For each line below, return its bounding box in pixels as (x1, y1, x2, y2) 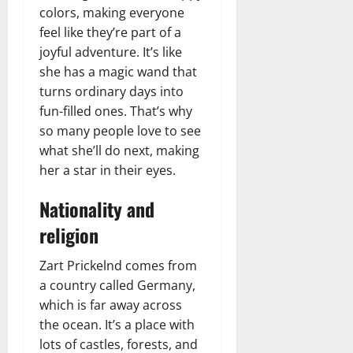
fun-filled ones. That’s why (39, 102, 192, 120)
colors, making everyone (39, 3, 184, 21)
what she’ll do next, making (39, 141, 199, 159)
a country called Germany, (39, 276, 195, 294)
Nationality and (39, 194, 154, 223)
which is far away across (39, 295, 182, 314)
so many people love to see (39, 121, 201, 139)
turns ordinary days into (39, 82, 184, 100)
